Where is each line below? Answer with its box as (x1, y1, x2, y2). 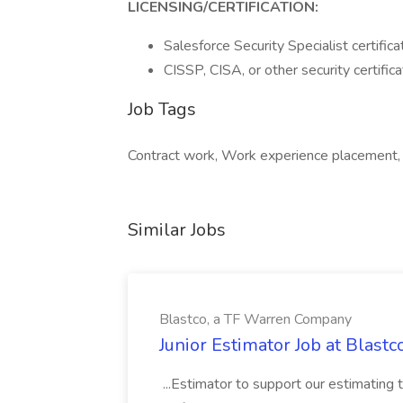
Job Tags (128, 97, 196, 121)
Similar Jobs (128, 218, 226, 242)
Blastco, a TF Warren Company (159, 309, 352, 329)
